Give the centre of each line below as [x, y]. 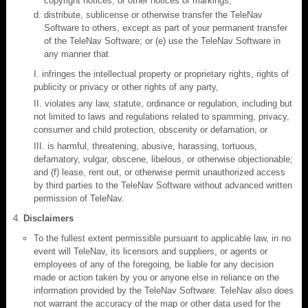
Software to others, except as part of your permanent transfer [166, 27]
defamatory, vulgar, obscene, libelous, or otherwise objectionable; [163, 159]
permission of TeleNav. [79, 198]
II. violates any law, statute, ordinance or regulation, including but [163, 103]
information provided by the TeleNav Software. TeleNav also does [164, 290]
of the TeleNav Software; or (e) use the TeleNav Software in [162, 41]
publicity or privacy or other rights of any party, [126, 87]
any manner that [76, 54]
